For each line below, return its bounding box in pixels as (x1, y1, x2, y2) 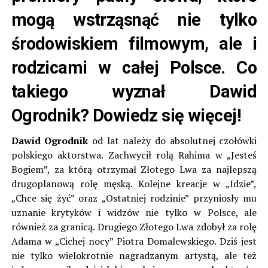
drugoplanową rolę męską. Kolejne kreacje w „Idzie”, (11, 177, 257, 191)
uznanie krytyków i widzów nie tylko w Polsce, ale (11, 206, 257, 220)
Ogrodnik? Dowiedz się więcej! (11, 105, 241, 126)
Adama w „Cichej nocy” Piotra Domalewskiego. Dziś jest (11, 234, 257, 248)
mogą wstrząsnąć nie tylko (11, 10, 257, 31)
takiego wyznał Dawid (11, 81, 257, 102)
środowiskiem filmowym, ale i (11, 33, 257, 54)
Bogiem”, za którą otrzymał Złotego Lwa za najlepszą (11, 163, 257, 176)
